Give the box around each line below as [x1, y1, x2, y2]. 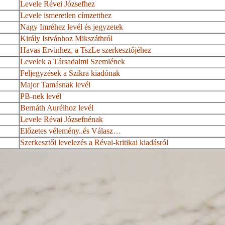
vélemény [49, 127, 79, 136]
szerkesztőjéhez [100, 46, 152, 55]
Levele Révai [20, 115, 65, 124]
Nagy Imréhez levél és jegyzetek [20, 23, 124, 32]
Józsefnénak [64, 115, 103, 124]
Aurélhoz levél [45, 103, 94, 113]
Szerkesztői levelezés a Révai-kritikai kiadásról [20, 138, 169, 147]
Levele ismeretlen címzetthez [20, 11, 112, 20]
